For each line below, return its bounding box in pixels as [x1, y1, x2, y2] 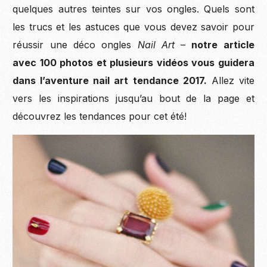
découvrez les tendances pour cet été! [13, 110, 187, 122]
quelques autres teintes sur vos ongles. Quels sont [13, 2, 254, 15]
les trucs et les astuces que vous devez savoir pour [13, 20, 254, 33]
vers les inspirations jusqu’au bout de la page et [13, 92, 254, 104]
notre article [191, 38, 254, 51]
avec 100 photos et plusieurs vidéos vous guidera [13, 56, 254, 69]
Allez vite [206, 74, 254, 86]
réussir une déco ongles [13, 38, 138, 51]
